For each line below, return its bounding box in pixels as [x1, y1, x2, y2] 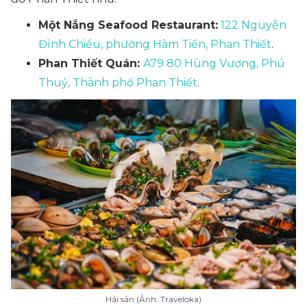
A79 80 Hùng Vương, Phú [143, 57, 285, 70]
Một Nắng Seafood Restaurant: [38, 19, 218, 32]
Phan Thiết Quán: [38, 57, 143, 70]
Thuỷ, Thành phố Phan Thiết [38, 76, 197, 89]
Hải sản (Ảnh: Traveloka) [106, 294, 201, 304]
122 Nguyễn [221, 19, 286, 32]
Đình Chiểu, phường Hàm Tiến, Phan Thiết [38, 38, 271, 51]
